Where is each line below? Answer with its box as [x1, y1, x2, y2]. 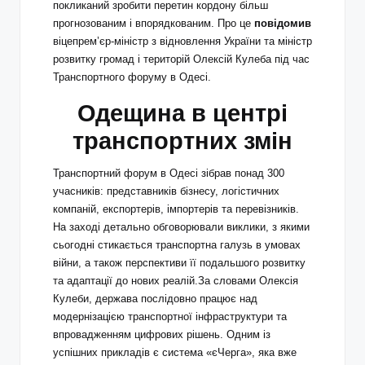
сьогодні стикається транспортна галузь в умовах [53, 238, 301, 251]
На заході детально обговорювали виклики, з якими [53, 220, 310, 233]
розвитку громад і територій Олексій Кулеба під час [53, 52, 310, 65]
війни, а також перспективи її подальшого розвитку [53, 256, 306, 269]
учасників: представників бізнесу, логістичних [53, 184, 279, 197]
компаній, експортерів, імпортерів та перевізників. [53, 202, 299, 215]
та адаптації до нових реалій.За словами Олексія [53, 274, 298, 287]
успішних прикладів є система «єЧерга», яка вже [53, 345, 297, 358]
